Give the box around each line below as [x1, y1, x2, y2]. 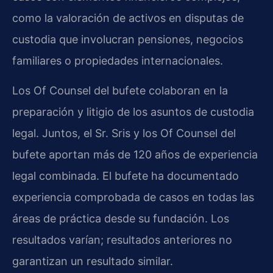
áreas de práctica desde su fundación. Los [12, 212, 229, 225]
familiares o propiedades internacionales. [12, 54, 223, 67]
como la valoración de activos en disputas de [12, 11, 244, 24]
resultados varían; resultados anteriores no [12, 233, 232, 247]
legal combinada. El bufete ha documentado [12, 169, 239, 183]
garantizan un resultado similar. [12, 255, 173, 268]
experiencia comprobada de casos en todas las [12, 191, 254, 204]
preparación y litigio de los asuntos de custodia [12, 105, 254, 119]
